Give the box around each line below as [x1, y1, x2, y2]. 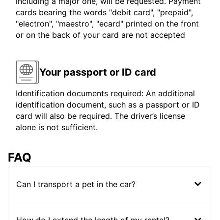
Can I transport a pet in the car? [16, 179, 136, 189]
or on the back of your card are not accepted [16, 30, 185, 40]
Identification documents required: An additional [16, 88, 195, 99]
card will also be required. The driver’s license [16, 111, 185, 121]
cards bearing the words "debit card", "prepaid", [16, 7, 193, 18]
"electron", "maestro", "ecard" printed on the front [16, 19, 199, 29]
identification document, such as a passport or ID [16, 100, 200, 110]
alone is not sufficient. [16, 122, 98, 133]
